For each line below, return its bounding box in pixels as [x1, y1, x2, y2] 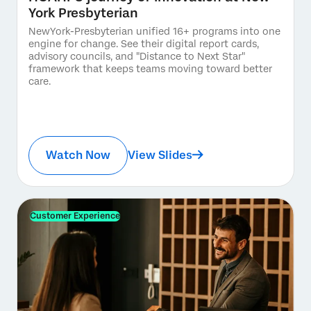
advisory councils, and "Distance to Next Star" [28, 50, 245, 62]
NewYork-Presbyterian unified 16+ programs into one [28, 25, 280, 37]
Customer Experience [30, 210, 120, 221]
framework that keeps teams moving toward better [28, 62, 272, 74]
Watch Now [46, 148, 110, 162]
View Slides [128, 148, 192, 162]
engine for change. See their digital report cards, [28, 37, 259, 49]
